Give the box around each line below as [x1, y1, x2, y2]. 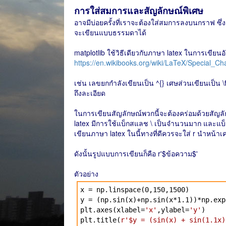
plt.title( [80, 216, 121, 224]
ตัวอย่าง [74, 168, 98, 179]
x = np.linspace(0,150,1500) [80, 186, 189, 194]
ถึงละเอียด [74, 88, 105, 98]
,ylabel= [157, 206, 189, 214]
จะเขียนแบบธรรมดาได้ [74, 27, 146, 37]
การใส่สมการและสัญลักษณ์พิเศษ [74, 4, 203, 17]
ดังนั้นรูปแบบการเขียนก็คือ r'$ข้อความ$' [74, 148, 198, 158]
